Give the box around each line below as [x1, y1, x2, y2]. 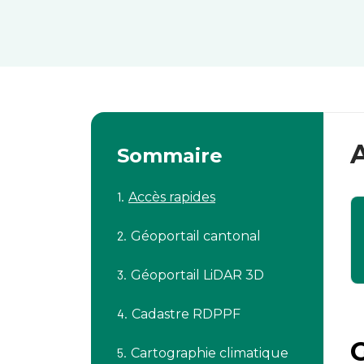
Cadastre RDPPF [132, 305, 240, 322]
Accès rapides [128, 188, 215, 205]
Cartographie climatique [131, 344, 288, 361]
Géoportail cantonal [131, 227, 261, 244]
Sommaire [117, 144, 223, 167]
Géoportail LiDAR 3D [131, 266, 264, 283]
